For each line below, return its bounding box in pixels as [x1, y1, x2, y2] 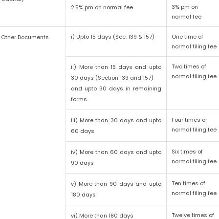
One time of [172, 33, 204, 41]
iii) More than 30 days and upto [71, 116, 161, 124]
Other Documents [1, 33, 49, 41]
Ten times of [172, 179, 206, 187]
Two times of [172, 63, 207, 70]
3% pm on [172, 3, 198, 11]
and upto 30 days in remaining [71, 85, 161, 92]
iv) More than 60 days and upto [71, 148, 161, 156]
